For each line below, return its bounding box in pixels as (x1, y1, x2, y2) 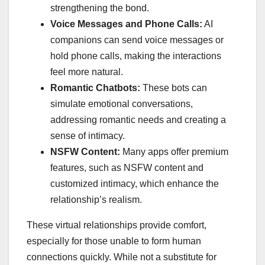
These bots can (140, 83, 207, 93)
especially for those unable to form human (27, 236, 201, 247)
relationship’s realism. (50, 195, 142, 205)
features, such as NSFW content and (50, 163, 203, 173)
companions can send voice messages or (50, 35, 224, 46)
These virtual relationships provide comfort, (27, 220, 206, 231)
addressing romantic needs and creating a (50, 115, 226, 125)
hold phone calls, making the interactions (50, 51, 221, 62)
